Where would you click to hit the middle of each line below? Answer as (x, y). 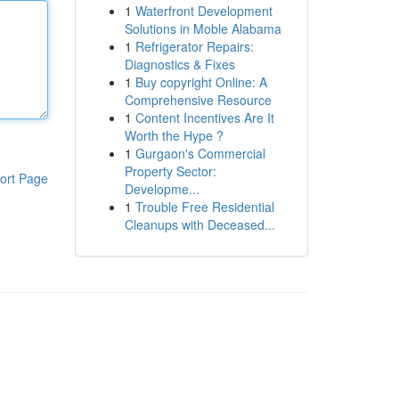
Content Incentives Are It (204, 118)
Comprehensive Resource (198, 100)
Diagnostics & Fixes (179, 64)
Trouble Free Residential (204, 207)
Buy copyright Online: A (201, 82)
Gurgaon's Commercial (200, 153)
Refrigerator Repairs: (194, 46)
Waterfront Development (204, 11)
